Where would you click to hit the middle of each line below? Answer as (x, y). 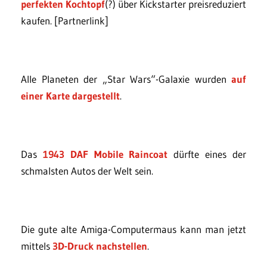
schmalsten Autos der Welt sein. (87, 171)
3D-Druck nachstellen (100, 246)
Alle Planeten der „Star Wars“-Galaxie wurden (126, 79)
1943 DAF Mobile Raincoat (105, 154)
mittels (37, 246)
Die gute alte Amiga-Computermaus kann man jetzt (133, 229)
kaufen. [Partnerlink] (65, 21)
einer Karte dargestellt (70, 96)
